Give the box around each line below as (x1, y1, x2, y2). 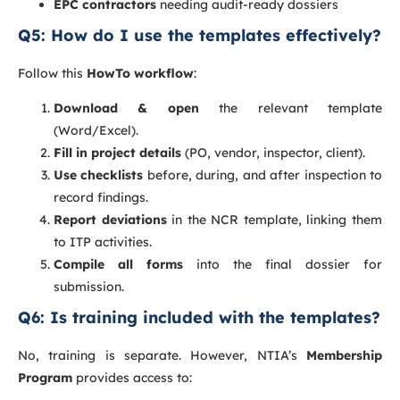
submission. (54, 279, 124, 296)
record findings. (54, 189, 148, 206)
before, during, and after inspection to (143, 167, 383, 184)
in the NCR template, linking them (166, 212, 383, 229)
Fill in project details (54, 145, 181, 162)
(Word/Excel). (54, 122, 138, 139)
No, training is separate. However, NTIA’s (18, 347, 306, 364)
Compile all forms (54, 256, 183, 273)
